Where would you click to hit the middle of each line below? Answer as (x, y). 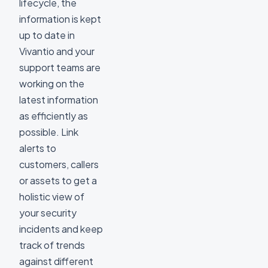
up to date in (47, 35)
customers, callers (59, 164)
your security (48, 213)
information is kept (60, 19)
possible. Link (49, 132)
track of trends (52, 245)
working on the (52, 83)
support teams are (60, 67)
